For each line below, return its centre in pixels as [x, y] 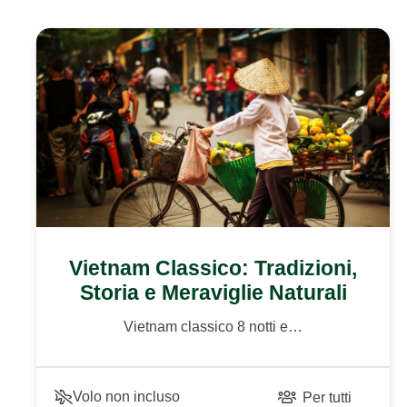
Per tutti [327, 397]
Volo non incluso [126, 396]
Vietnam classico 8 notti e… [213, 326]
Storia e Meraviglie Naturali [213, 292]
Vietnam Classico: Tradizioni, [213, 268]
